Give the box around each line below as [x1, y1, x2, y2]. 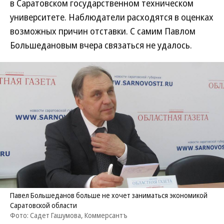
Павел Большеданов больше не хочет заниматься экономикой [10, 190, 207, 200]
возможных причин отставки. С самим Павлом [10, 25, 195, 37]
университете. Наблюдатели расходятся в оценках [10, 11, 213, 23]
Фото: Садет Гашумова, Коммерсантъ [10, 210, 127, 220]
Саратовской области [10, 200, 77, 210]
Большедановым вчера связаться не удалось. [10, 39, 192, 51]
